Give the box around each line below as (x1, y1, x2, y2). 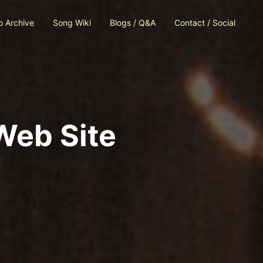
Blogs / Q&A (110, 18, 156, 28)
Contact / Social (174, 18, 235, 28)
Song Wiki (53, 18, 91, 28)
